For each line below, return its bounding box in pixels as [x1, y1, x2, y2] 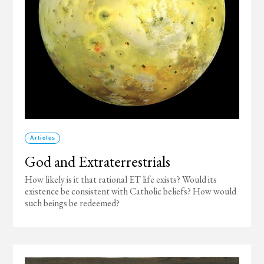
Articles [29, 135, 55, 141]
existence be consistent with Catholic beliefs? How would [25, 185, 237, 197]
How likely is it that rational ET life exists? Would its [25, 173, 217, 186]
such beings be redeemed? [25, 197, 120, 209]
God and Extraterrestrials [25, 151, 171, 171]
